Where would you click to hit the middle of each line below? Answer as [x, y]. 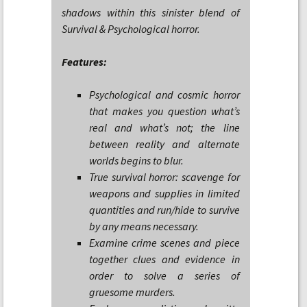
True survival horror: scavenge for [164, 177]
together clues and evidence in [164, 259]
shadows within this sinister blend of [151, 12]
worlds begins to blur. [136, 160]
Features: [84, 62]
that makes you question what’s [164, 111]
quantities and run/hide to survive [164, 210]
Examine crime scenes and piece [164, 243]
